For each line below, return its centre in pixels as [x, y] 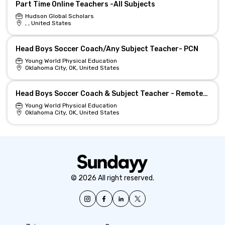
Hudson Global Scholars [59, 16]
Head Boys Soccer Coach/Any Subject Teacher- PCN [107, 49]
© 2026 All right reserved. [113, 178]
